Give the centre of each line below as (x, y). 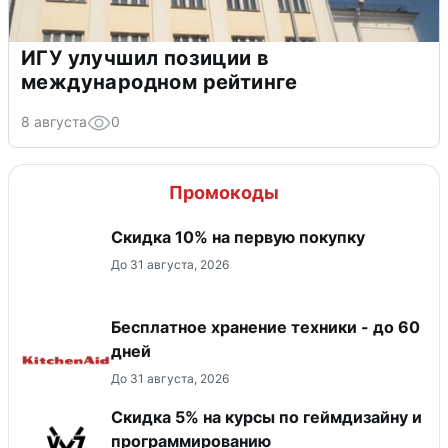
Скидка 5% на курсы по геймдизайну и (266, 417)
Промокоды (224, 193)
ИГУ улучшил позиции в (145, 58)
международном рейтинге (159, 82)
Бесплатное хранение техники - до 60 (265, 327)
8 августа (54, 122)
